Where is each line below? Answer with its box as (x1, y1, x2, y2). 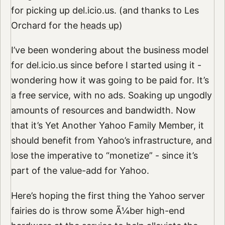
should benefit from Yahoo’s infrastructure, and (11, 135, 212, 146)
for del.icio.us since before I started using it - (11, 60, 201, 71)
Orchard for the (11, 20, 80, 31)
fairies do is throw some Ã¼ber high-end (11, 205, 185, 216)
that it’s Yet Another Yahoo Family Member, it (11, 120, 204, 131)
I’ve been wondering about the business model (11, 45, 208, 56)
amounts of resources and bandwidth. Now (11, 105, 196, 116)
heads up (80, 20, 119, 31)
